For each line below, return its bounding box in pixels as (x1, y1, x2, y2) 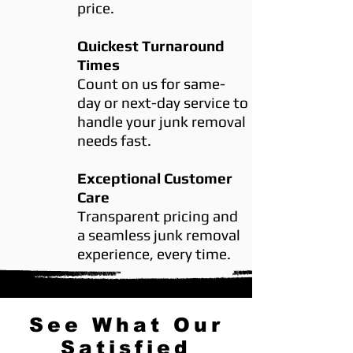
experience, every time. (77, 245, 231, 262)
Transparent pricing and (77, 207, 238, 225)
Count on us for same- (77, 75, 225, 92)
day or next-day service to (77, 94, 248, 111)
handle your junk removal (77, 113, 246, 130)
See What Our (28, 314, 224, 336)
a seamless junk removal (77, 226, 240, 243)
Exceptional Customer (77, 169, 232, 187)
